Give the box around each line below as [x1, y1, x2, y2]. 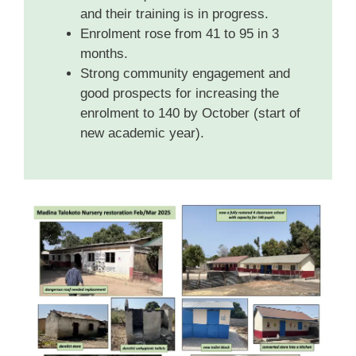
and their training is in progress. [80, 6, 269, 22]
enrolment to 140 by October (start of [80, 106, 300, 122]
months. [80, 46, 128, 62]
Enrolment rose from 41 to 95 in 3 [80, 26, 279, 42]
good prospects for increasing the [80, 86, 279, 102]
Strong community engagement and [80, 66, 290, 82]
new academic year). [80, 126, 204, 141]
